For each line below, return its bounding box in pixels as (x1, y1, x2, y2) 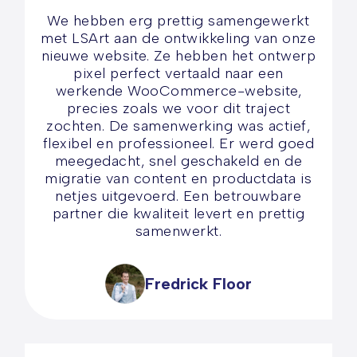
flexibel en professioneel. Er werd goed (42, 135, 315, 152)
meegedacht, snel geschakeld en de (54, 152, 303, 170)
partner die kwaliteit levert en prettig (52, 205, 305, 222)
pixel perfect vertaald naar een (73, 65, 284, 82)
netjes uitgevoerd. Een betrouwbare (55, 187, 302, 205)
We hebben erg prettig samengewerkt (47, 12, 310, 29)
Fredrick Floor (144, 274, 252, 293)
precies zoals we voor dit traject (66, 100, 291, 117)
